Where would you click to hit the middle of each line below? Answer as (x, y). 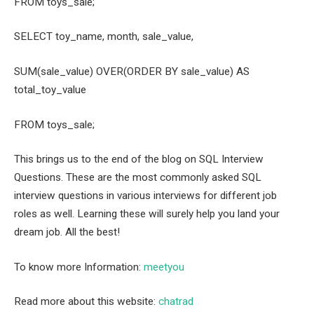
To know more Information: (79, 267)
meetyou (164, 267)
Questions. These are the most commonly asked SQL (138, 178)
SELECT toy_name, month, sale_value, (104, 37)
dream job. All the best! (67, 232)
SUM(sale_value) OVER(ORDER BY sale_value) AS (132, 71)
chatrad (176, 302)
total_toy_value (50, 89)
